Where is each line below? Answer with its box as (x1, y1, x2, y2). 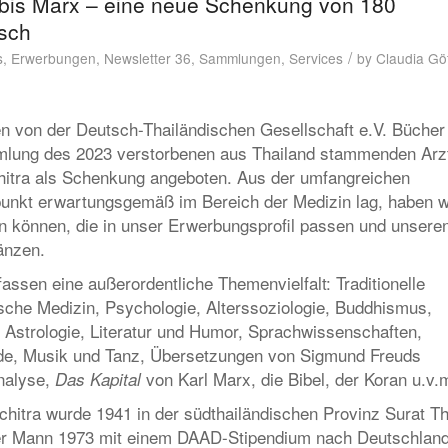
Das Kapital (55, 366, 141, 391)
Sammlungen (199, 47, 281, 68)
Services (289, 47, 343, 68)
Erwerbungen (11, 47, 96, 68)
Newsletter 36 (104, 47, 191, 68)
